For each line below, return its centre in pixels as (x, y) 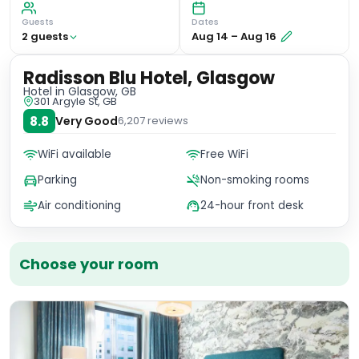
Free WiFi (224, 154)
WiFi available (75, 154)
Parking (57, 180)
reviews (167, 121)
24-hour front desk (252, 206)
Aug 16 (258, 36)
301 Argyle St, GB (75, 101)
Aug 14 (210, 36)
